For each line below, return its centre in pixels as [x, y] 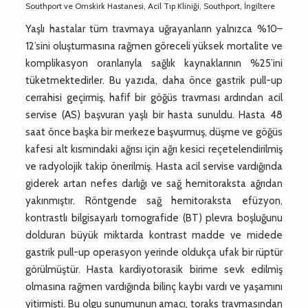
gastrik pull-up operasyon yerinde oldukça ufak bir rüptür [154, 252]
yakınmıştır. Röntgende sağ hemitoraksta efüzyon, [154, 200]
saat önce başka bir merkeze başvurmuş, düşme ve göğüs [154, 132]
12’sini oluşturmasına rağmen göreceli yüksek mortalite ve [154, 46]
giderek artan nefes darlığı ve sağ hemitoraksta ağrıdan [154, 183]
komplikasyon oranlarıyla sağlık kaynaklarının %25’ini [154, 63]
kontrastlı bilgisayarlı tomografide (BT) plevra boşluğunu [154, 218]
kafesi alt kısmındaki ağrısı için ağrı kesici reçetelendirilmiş [154, 149]
